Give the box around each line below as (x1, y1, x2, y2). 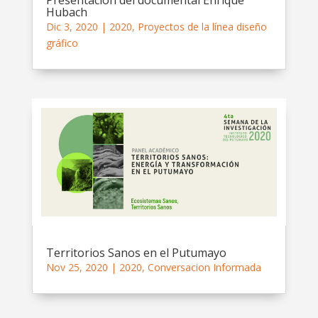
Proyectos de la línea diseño (137, 20, 267, 34)
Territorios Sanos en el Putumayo (45, 244, 226, 261)
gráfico (45, 36, 78, 50)
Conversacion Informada (147, 260, 261, 274)
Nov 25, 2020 (45, 260, 108, 274)
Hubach (45, 4, 87, 21)
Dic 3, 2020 (45, 20, 98, 34)
